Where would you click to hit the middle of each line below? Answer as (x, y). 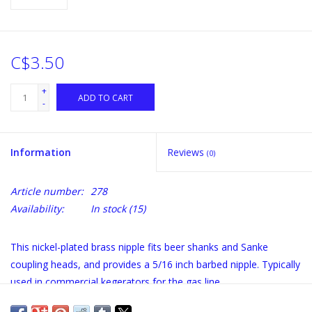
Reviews (187, 153)
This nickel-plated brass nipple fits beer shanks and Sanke (139, 247)
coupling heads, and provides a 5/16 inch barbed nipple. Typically (155, 265)
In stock (108, 209)
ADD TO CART (106, 98)
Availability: (37, 209)
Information (41, 153)
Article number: (47, 192)
